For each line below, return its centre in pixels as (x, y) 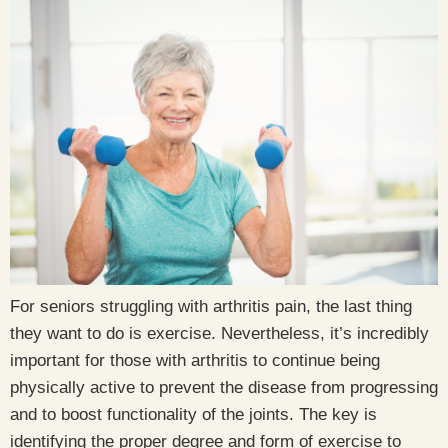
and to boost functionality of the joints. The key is (193, 414)
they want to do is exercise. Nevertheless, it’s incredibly (219, 333)
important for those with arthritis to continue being (195, 360)
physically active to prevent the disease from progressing (224, 387)
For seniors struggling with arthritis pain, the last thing (211, 306)
